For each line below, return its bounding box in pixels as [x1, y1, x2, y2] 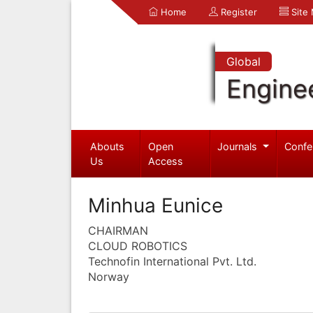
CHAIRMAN [88, 223, 148, 238]
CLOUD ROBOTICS [88, 238, 187, 253]
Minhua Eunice [88, 193, 223, 217]
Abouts [89, 140, 124, 152]
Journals [217, 140, 261, 152]
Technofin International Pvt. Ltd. [88, 254, 256, 268]
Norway [88, 269, 129, 284]
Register [218, 6, 257, 17]
